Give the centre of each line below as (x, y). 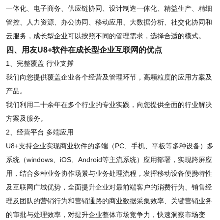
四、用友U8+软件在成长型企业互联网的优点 (84, 50)
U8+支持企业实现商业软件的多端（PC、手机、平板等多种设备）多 (110, 146)
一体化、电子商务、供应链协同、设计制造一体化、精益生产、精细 (109, 8)
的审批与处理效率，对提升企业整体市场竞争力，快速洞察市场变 (105, 215)
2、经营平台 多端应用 (40, 132)
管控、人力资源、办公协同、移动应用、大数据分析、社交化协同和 (109, 22)
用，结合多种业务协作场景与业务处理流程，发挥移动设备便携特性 (109, 173)
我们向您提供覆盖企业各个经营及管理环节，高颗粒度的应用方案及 (109, 77)
